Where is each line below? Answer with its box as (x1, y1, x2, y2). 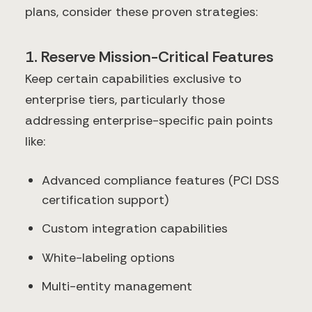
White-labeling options (42, 249, 175, 266)
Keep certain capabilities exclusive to (25, 70, 242, 87)
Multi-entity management (42, 278, 192, 295)
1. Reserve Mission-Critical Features (25, 46, 274, 67)
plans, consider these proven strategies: (25, 3, 258, 20)
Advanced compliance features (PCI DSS (42, 171, 279, 189)
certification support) (42, 191, 169, 208)
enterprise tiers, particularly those (25, 91, 225, 108)
